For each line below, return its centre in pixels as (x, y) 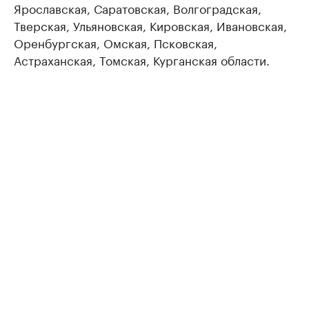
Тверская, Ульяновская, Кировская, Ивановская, (150, 25)
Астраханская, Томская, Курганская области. (142, 60)
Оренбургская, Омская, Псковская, (116, 42)
